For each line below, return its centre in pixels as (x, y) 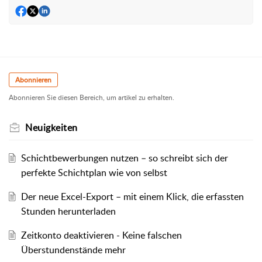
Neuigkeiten (51, 128)
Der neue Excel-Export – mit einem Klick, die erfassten (132, 197)
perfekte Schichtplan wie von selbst (94, 173)
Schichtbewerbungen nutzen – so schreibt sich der (124, 158)
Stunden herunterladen (68, 211)
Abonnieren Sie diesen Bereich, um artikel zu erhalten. (92, 98)
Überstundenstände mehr (73, 250)
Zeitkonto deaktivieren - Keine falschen (101, 235)
